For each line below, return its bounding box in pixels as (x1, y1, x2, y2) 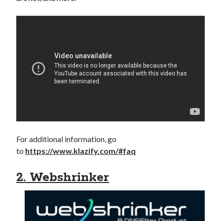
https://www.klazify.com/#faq (25, 146, 136, 156)
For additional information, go (16, 134, 117, 144)
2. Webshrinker (16, 170, 110, 186)
